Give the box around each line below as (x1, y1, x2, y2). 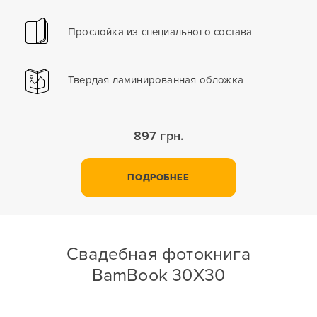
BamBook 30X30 (91, 265, 226, 287)
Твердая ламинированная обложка (68, 74, 243, 87)
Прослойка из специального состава (68, 25, 253, 39)
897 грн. (133, 128, 184, 144)
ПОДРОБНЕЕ (127, 172, 190, 184)
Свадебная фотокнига (67, 243, 250, 265)
